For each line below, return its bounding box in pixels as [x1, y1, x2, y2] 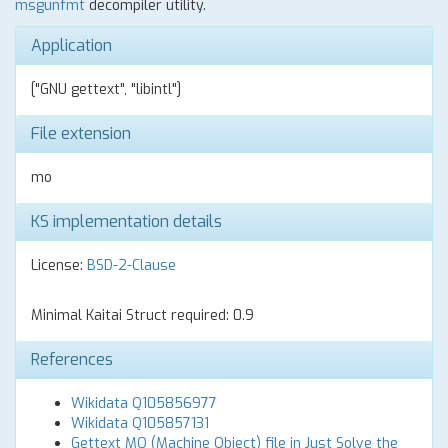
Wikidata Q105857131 [71, 414, 209, 433]
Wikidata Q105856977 [71, 394, 217, 413]
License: [31, 256, 87, 275]
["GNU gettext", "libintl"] [31, 80, 181, 99]
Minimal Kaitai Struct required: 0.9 [31, 306, 254, 325]
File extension [31, 123, 131, 144]
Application [31, 35, 112, 56]
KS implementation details [31, 211, 222, 232]
